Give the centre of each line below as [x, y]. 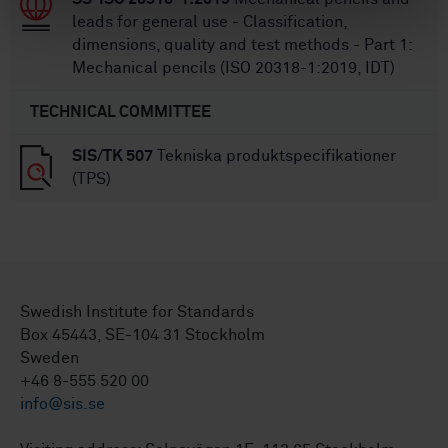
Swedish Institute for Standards [137, 312]
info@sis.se [62, 404]
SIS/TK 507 [112, 156]
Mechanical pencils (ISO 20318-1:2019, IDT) [233, 68]
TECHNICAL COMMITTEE [120, 112]
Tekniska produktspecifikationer [274, 156]
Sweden [49, 358]
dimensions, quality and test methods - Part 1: [242, 45]
